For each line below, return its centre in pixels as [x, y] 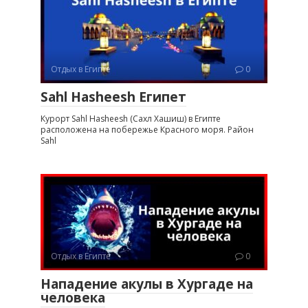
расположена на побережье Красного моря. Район [147, 129]
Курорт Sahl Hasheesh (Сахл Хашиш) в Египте [131, 118]
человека [73, 297]
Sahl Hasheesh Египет [113, 97]
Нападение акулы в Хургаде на [147, 284]
